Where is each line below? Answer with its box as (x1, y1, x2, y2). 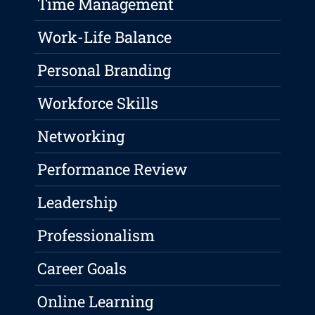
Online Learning (37, 291, 154, 312)
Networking (37, 126, 125, 147)
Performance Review (37, 159, 188, 180)
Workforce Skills (37, 93, 159, 114)
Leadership (37, 192, 118, 213)
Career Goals (37, 258, 127, 279)
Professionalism (37, 225, 155, 246)
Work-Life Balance (37, 27, 172, 48)
